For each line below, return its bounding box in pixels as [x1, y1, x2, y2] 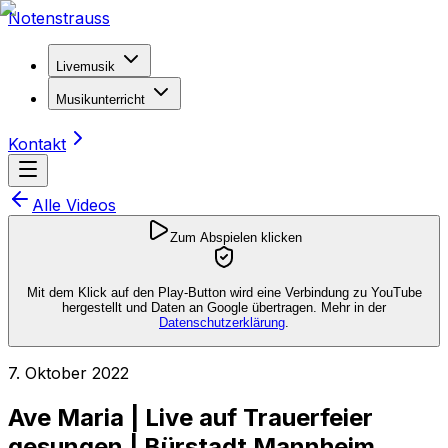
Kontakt [8, 134, 66, 154]
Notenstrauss [8, 8, 110, 28]
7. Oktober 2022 [8, 362, 129, 383]
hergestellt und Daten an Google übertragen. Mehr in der [62, 300, 386, 316]
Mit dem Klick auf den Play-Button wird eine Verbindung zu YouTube [26, 285, 422, 301]
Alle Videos [32, 195, 116, 215]
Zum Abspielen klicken [170, 230, 302, 245]
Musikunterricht [56, 92, 145, 107]
